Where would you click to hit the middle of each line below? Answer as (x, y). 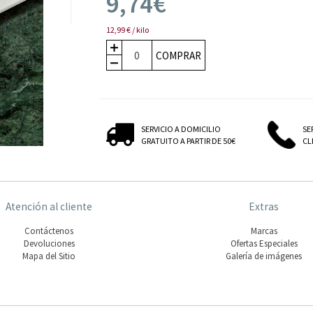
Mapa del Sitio (49, 256)
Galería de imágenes (264, 256)
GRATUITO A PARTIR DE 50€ (188, 141)
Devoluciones (49, 243)
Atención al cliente (49, 206)
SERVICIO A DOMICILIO (181, 129)
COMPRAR (179, 56)
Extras (264, 206)
